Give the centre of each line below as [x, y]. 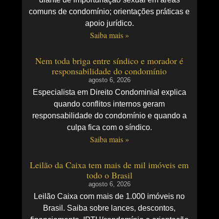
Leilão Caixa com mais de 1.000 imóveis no [109, 197]
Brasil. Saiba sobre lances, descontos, [109, 208]
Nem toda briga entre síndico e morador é [109, 61]
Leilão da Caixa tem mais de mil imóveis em [109, 165]
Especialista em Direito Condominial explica [109, 92]
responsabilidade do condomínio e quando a [109, 116]
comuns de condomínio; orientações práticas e [109, 12]
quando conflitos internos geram [109, 104]
